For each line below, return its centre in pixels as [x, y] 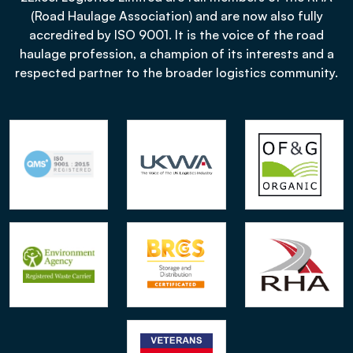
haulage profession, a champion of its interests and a [176, 54]
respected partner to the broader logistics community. [176, 72]
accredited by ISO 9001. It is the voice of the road [176, 35]
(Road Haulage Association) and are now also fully [176, 16]
